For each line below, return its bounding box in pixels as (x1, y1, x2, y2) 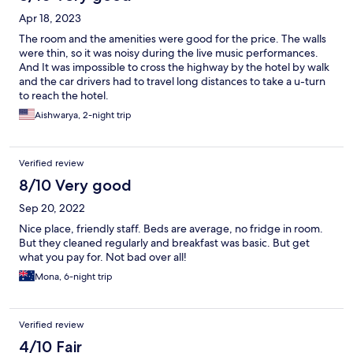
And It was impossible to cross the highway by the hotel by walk (19, 60, 329, 75)
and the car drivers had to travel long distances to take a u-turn (19, 74, 325, 89)
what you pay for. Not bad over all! (19, 250, 187, 265)
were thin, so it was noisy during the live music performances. (19, 46, 318, 61)
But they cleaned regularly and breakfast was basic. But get (19, 236, 310, 251)
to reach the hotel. (19, 88, 109, 103)
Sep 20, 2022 (19, 201, 85, 216)
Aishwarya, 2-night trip (35, 109, 132, 122)
